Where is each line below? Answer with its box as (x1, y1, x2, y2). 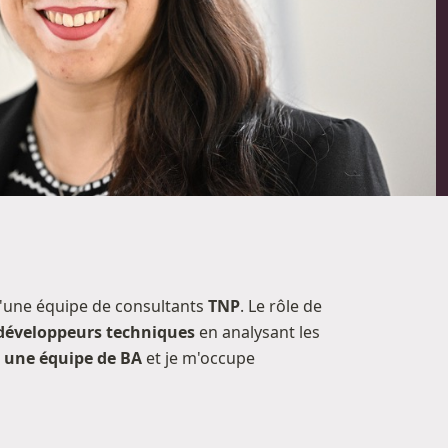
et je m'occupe (142, 347, 255, 369)
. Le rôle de (240, 295, 322, 317)
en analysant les (199, 321, 320, 343)
